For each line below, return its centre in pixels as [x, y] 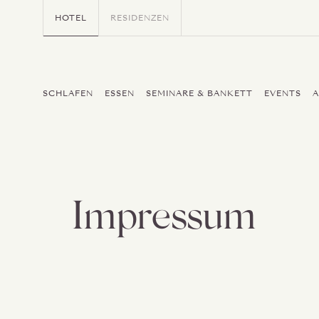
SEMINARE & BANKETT [199, 93]
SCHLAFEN [68, 93]
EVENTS [283, 93]
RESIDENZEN [140, 18]
